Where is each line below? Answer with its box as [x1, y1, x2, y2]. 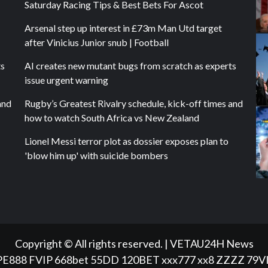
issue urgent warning [24, 74, 108, 86]
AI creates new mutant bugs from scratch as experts [24, 59, 236, 71]
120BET [121, 253, 160, 267]
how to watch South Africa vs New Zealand [24, 111, 199, 123]
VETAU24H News [169, 237, 254, 251]
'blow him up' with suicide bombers [24, 149, 168, 161]
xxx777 [162, 253, 196, 267]
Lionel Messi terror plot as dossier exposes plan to [24, 135, 229, 147]
